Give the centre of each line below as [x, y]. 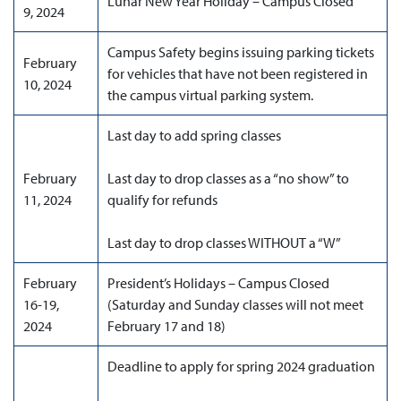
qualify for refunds [162, 200]
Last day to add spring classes [194, 135]
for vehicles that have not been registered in [238, 73]
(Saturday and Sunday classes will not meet [235, 304]
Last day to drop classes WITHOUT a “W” [224, 243]
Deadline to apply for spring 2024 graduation [241, 366]
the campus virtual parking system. [210, 95]
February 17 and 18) [166, 326]
